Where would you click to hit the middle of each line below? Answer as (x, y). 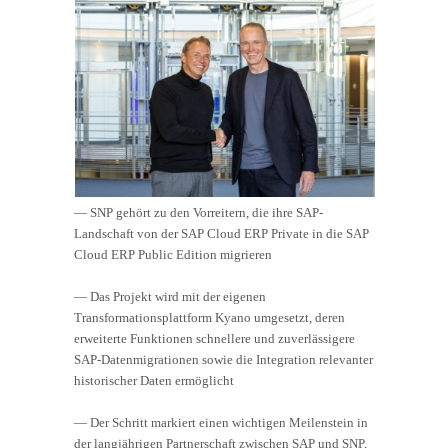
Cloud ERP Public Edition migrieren (173, 255)
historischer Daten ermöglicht (154, 381)
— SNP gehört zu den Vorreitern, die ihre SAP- (198, 213)
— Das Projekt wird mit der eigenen (170, 297)
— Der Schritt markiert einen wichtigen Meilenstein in (221, 423)
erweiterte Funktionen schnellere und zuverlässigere (214, 339)
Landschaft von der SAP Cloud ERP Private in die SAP (221, 234)
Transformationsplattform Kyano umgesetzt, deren (209, 318)
